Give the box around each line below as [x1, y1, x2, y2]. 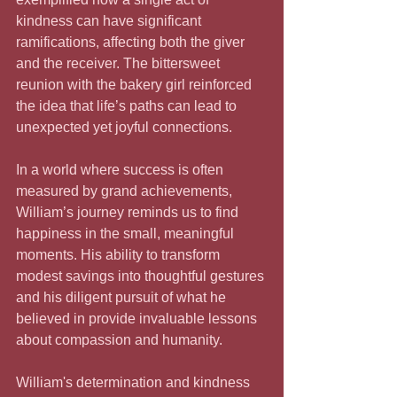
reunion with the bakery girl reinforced [16, 77, 255, 93]
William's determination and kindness [16, 375, 253, 391]
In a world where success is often [16, 162, 227, 178]
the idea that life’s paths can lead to [16, 98, 240, 114]
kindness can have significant [16, 13, 205, 29]
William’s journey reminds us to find [16, 205, 242, 221]
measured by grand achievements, [16, 183, 236, 199]
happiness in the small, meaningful [16, 226, 237, 242]
